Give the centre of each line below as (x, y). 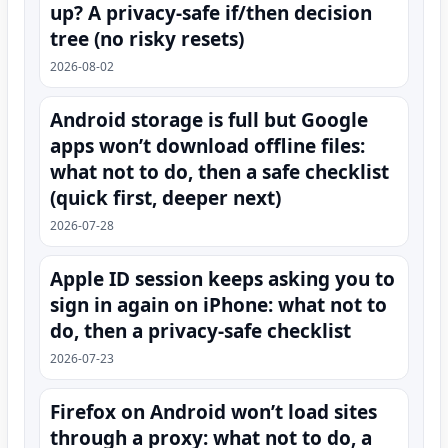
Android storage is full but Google (209, 119)
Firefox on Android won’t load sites (213, 411)
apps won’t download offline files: (207, 145)
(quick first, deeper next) (165, 197)
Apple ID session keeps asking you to (222, 278)
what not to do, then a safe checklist (219, 171)
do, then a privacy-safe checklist (200, 330)
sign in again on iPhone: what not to (218, 304)
